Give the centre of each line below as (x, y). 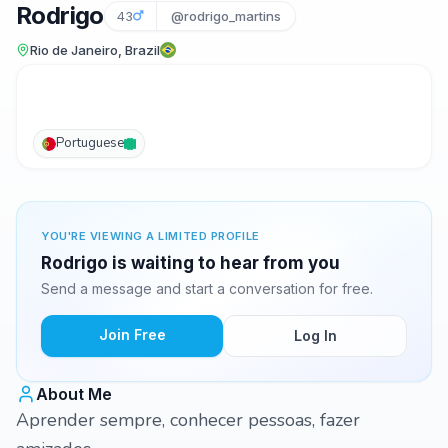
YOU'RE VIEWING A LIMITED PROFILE (150, 236)
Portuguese (90, 143)
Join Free (132, 334)
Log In (315, 335)
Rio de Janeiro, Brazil (95, 50)
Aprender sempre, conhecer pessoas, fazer (188, 420)
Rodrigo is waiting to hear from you (190, 263)
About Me (74, 394)
